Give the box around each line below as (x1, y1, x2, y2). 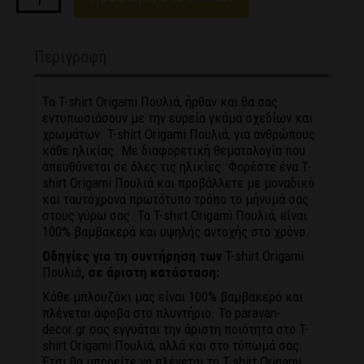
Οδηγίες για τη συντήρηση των (42, 248, 226, 265)
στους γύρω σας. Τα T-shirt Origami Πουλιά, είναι (42, 207, 308, 224)
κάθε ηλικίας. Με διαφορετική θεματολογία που (42, 142, 306, 159)
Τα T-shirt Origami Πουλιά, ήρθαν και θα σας (42, 93, 279, 110)
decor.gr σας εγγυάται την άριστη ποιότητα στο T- (42, 321, 310, 338)
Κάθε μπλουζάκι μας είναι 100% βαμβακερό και (42, 288, 304, 305)
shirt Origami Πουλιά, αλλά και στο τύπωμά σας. (42, 337, 304, 354)
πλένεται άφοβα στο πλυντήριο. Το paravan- (42, 305, 282, 322)
